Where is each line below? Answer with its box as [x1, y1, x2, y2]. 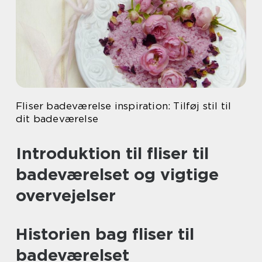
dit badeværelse [16, 113, 98, 125]
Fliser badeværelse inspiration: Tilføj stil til [16, 100, 232, 112]
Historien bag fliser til [16, 224, 194, 244]
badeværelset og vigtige [16, 164, 219, 184]
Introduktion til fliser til [16, 143, 209, 163]
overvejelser [16, 185, 116, 205]
